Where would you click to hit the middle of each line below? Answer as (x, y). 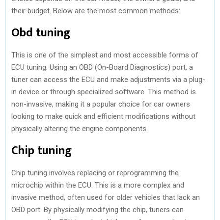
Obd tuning (41, 33)
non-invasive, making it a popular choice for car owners (101, 104)
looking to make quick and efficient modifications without (103, 116)
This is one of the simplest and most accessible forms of (105, 55)
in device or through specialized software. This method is (104, 92)
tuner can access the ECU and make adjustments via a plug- (108, 79)
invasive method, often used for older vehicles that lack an (106, 197)
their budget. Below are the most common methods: (96, 11)
